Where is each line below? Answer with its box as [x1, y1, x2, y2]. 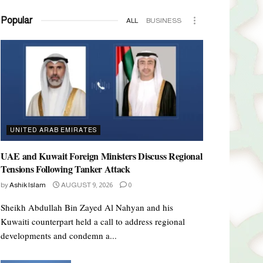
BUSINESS [146, 16, 181, 25]
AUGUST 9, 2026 [60, 181, 113, 190]
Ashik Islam [9, 181, 46, 190]
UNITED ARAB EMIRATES [10, 126, 97, 134]
